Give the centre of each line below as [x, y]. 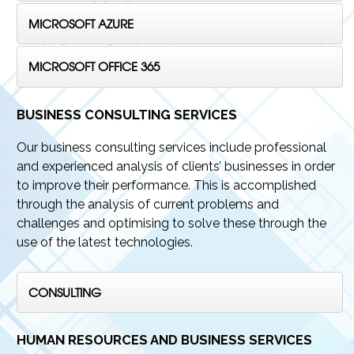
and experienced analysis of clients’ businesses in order [176, 166]
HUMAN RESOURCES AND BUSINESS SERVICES [165, 340]
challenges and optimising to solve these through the [172, 223]
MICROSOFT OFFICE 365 [94, 67]
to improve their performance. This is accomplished [167, 185]
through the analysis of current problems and [148, 204]
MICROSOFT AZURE [81, 24]
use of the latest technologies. [105, 242]
